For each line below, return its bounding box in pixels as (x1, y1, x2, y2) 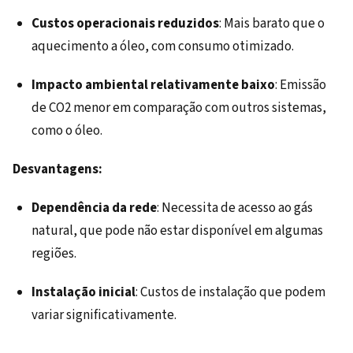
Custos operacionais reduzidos (32, 14, 219, 34)
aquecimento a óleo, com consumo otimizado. (32, 37, 294, 57)
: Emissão (275, 76, 326, 95)
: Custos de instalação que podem (136, 283, 325, 303)
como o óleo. (32, 121, 102, 141)
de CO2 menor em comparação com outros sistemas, (32, 98, 326, 118)
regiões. (32, 244, 76, 264)
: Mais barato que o (219, 14, 325, 34)
